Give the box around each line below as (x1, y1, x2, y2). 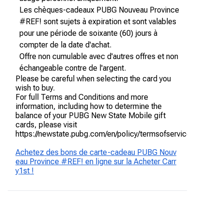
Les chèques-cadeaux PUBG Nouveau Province (19, 5, 179, 15)
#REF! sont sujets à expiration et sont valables (19, 17, 176, 26)
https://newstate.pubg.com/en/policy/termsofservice (15, 129, 191, 139)
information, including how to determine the (15, 102, 162, 111)
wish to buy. (15, 83, 55, 93)
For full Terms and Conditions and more (15, 93, 148, 102)
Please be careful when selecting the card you (15, 74, 171, 83)
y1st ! (15, 166, 34, 175)
